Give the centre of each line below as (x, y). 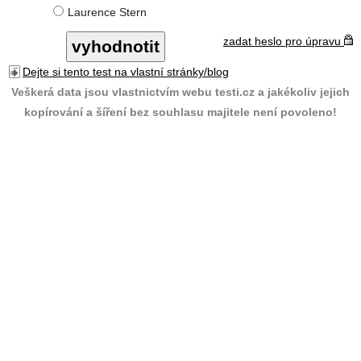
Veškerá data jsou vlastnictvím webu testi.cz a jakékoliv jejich (180, 92)
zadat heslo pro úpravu (284, 41)
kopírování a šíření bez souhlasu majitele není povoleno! (180, 112)
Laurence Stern (107, 12)
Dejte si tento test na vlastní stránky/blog (126, 72)
